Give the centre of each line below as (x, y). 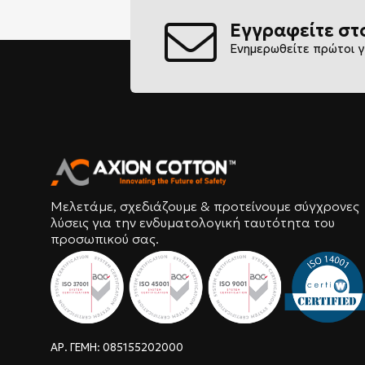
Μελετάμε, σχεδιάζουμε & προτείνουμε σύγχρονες (205, 207)
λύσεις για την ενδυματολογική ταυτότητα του (193, 223)
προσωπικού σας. (105, 239)
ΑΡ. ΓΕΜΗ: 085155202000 (117, 348)
